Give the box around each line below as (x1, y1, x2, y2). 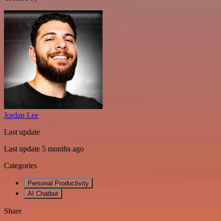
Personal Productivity (28, 179, 89, 187)
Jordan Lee (4, 110, 38, 119)
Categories (4, 161, 37, 170)
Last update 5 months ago (4, 144, 84, 153)
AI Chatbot (28, 189, 58, 197)
